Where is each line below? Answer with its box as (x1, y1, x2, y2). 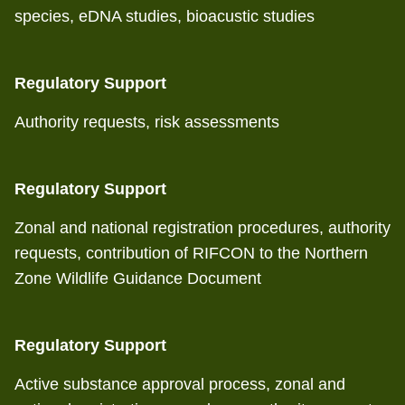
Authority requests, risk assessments (14, 113, 279, 131)
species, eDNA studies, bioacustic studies (14, 7, 315, 25)
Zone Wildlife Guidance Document (14, 269, 261, 287)
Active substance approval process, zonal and (14, 375, 345, 393)
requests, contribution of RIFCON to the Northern (14, 244, 368, 262)
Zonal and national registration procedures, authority (14, 219, 391, 237)
